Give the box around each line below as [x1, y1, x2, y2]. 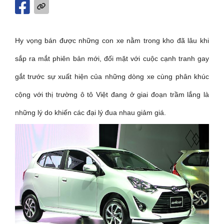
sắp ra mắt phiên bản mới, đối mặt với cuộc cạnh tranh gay [15, 54, 209, 62]
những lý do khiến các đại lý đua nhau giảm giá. [15, 108, 166, 116]
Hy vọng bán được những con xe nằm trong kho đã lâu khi [15, 36, 209, 44]
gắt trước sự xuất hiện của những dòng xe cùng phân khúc [15, 72, 209, 80]
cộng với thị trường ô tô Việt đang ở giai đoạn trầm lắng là [15, 90, 209, 98]
